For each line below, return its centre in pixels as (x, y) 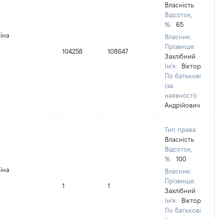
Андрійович (182, 105)
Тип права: (181, 130)
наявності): (181, 95)
